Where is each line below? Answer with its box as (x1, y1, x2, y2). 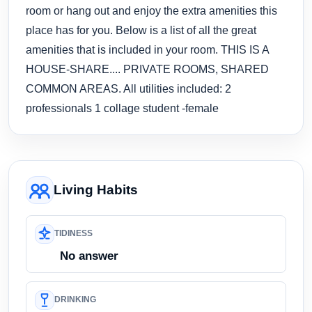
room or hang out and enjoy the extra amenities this (26, 3, 277, 17)
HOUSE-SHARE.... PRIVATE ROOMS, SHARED (26, 62, 269, 75)
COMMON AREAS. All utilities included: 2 (26, 81, 231, 95)
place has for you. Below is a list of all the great (26, 23, 256, 36)
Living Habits (54, 182, 138, 197)
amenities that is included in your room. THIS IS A (26, 42, 269, 56)
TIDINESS (54, 229, 93, 238)
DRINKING (54, 295, 96, 304)
